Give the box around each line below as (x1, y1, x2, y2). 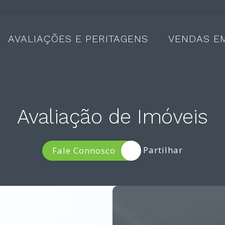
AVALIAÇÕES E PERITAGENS (8, 33, 149, 45)
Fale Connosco (52, 145, 116, 157)
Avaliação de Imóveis (17, 104, 208, 129)
